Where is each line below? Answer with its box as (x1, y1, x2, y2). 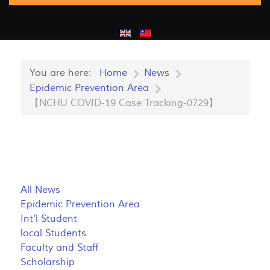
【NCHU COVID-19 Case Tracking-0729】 (30, 96, 218, 109)
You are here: (30, 66, 96, 79)
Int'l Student (20, 212, 77, 225)
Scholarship (20, 256, 75, 268)
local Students (20, 227, 86, 239)
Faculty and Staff (20, 241, 98, 254)
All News (20, 183, 60, 196)
